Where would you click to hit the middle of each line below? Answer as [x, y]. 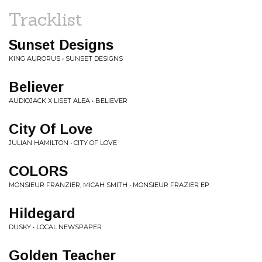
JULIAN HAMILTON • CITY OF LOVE [63, 143]
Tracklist [46, 19]
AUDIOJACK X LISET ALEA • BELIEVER [68, 101]
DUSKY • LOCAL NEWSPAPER [55, 227]
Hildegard [42, 213]
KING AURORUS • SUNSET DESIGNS [66, 58]
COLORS [38, 171]
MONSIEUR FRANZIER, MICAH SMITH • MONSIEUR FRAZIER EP [109, 185]
